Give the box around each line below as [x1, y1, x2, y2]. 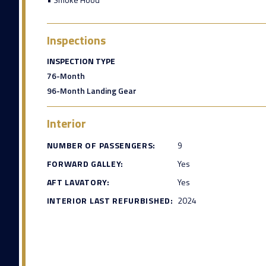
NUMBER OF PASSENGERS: [46, 139, 156, 152]
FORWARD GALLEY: [46, 157, 123, 170]
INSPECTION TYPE [46, 55, 115, 68]
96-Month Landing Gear [46, 84, 137, 97]
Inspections [46, 31, 106, 50]
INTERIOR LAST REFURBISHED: [46, 194, 173, 207]
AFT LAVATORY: [46, 176, 110, 189]
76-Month [46, 69, 85, 83]
